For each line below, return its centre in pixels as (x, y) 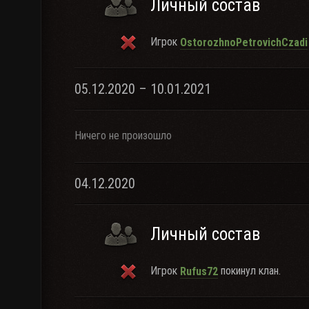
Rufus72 (199, 271)
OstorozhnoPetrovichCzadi (244, 42)
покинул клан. (249, 271)
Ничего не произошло (123, 136)
